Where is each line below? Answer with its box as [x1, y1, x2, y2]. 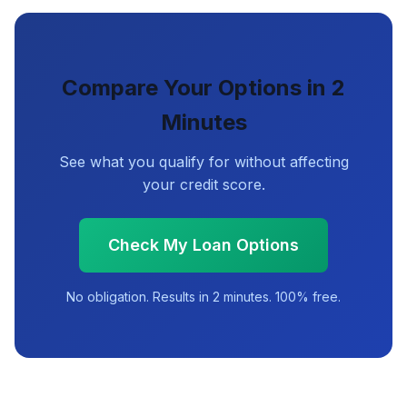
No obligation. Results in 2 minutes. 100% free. [66, 289, 341, 304]
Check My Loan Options [108, 235, 299, 254]
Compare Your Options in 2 [62, 74, 345, 101]
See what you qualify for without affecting [58, 153, 349, 171]
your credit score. [142, 175, 265, 194]
